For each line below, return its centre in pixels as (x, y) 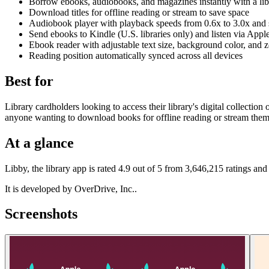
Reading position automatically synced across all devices (136, 55)
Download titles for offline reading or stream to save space (139, 12)
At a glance (39, 143)
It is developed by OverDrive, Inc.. (71, 189)
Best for (29, 81)
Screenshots (41, 214)
